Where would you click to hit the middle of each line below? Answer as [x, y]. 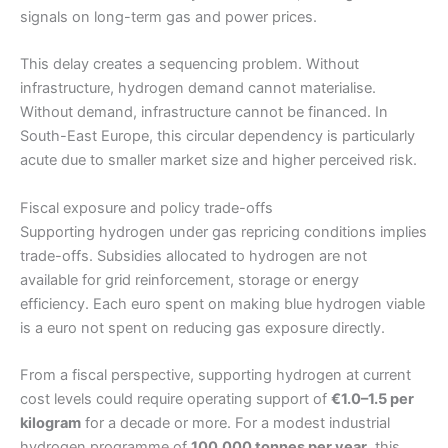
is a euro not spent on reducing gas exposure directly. [202, 327]
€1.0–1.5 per [372, 399]
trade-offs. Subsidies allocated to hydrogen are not [193, 255]
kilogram [50, 423]
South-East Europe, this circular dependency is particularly [217, 136]
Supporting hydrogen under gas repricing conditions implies [223, 231]
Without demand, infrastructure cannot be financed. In [204, 112]
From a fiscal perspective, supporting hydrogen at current [215, 375]
